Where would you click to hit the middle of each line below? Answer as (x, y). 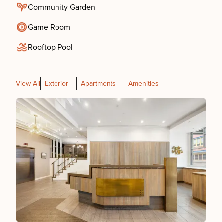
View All (28, 83)
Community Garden (61, 7)
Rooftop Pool (50, 47)
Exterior (56, 83)
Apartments (98, 83)
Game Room (49, 27)
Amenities (143, 83)
